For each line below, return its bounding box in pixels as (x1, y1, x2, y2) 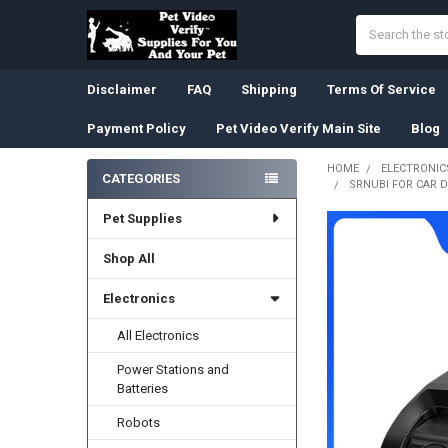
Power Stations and (117, 361, 230, 377)
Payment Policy (86, 120, 186, 136)
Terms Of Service (326, 81, 436, 97)
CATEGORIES (101, 170, 180, 186)
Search (356, 16, 397, 32)
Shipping (240, 81, 297, 97)
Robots (117, 414, 161, 430)
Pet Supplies (102, 210, 182, 226)
